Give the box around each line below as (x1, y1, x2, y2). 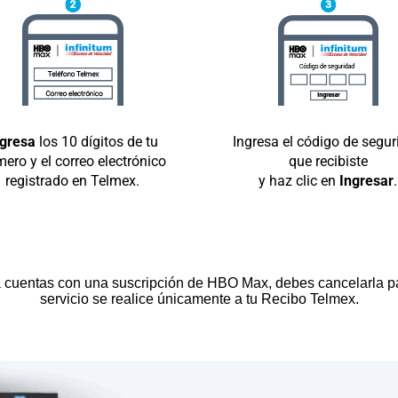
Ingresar (336, 171, 394, 189)
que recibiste (288, 152, 368, 170)
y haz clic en (259, 171, 336, 189)
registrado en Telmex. (4, 171, 139, 189)
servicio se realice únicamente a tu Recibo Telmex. (39, 291, 359, 306)
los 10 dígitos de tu (35, 132, 158, 150)
